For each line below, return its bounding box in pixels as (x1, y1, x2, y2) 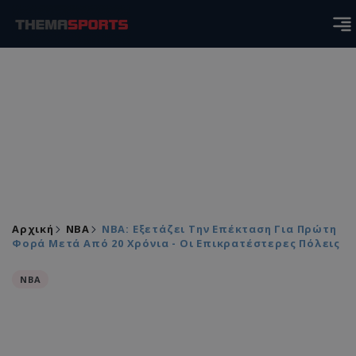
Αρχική (12, 222, 54, 236)
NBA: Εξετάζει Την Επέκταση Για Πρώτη (101, 222, 337, 236)
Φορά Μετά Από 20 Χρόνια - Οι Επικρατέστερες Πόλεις (12, 236, 340, 250)
